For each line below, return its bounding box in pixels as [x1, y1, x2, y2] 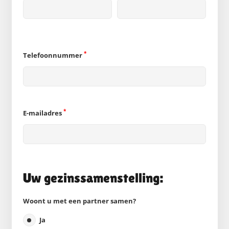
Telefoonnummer [23, 51, 84, 60]
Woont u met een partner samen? [23, 196, 136, 205]
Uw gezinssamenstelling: [23, 170, 163, 186]
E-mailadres [23, 108, 63, 118]
